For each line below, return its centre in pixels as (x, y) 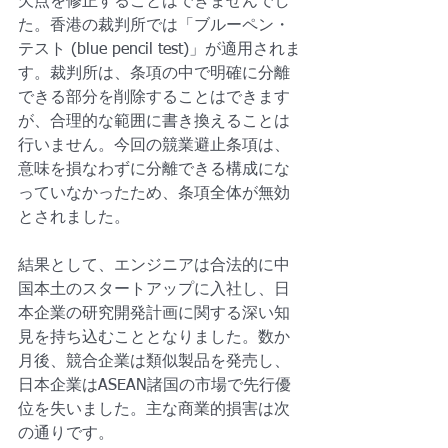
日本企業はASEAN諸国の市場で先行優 (154, 386)
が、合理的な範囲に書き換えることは (154, 122)
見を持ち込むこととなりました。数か (154, 338)
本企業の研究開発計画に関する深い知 (154, 314)
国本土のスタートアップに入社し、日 (154, 290)
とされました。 (74, 218)
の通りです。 (66, 434)
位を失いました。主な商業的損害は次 (154, 410)
